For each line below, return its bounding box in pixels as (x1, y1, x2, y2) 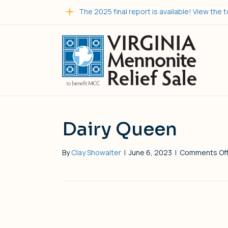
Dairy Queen (62, 117, 177, 140)
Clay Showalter (71, 147, 121, 157)
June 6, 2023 (129, 147, 172, 157)
